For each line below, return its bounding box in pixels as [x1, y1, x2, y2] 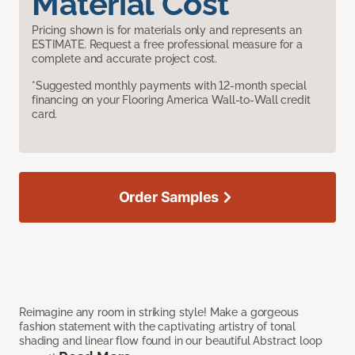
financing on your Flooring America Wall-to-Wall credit [32, 94, 311, 107]
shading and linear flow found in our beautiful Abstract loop [19, 334, 323, 348]
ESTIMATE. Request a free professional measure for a [32, 38, 303, 52]
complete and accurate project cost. [32, 52, 218, 66]
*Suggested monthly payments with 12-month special [32, 79, 307, 93]
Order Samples [118, 189, 219, 206]
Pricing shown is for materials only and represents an [32, 24, 302, 37]
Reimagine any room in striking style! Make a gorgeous [19, 306, 299, 319]
